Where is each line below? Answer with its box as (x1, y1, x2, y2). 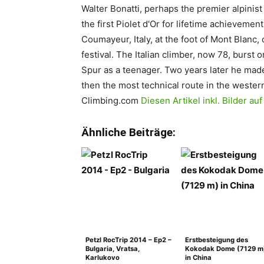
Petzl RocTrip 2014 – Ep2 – (85, 236, 171, 244)
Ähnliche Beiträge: (81, 126, 176, 139)
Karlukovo (85, 253, 120, 262)
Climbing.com (81, 95, 141, 106)
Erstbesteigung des (185, 236, 248, 244)
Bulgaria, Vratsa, (85, 245, 140, 253)
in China (185, 253, 212, 262)
